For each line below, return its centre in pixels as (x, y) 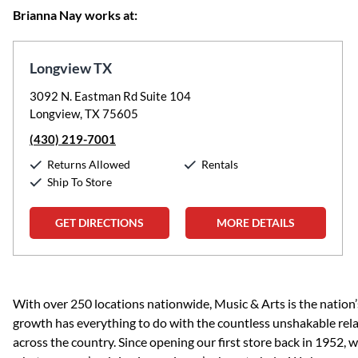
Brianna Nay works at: (75, 15)
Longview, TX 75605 (84, 113)
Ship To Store (80, 182)
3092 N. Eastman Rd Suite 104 (110, 96)
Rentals (220, 164)
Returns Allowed (89, 164)
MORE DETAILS (256, 223)
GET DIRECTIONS (100, 223)
